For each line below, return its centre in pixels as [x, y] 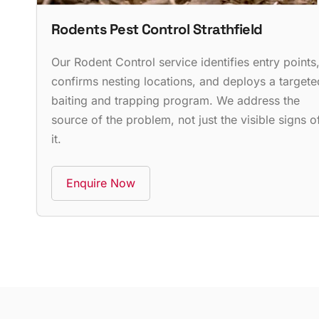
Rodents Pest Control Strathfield [157, 29]
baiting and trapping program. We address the [176, 100]
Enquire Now [101, 183]
